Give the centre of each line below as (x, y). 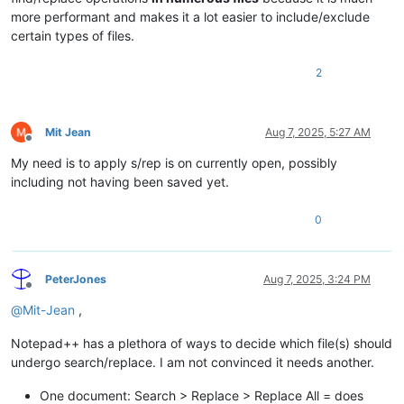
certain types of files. (73, 35)
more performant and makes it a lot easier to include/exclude (190, 16)
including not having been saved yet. (120, 181)
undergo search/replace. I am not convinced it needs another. (193, 362)
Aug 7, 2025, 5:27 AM (318, 132)
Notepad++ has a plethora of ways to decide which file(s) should (202, 343)
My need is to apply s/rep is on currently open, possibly (174, 162)
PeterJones (76, 279)
